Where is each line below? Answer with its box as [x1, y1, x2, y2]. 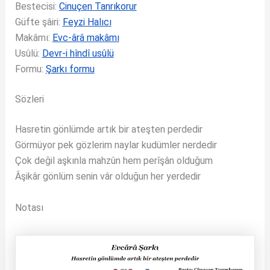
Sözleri [14, 93, 44, 105]
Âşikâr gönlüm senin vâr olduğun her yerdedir [14, 171, 201, 182]
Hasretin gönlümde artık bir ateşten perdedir [14, 124, 202, 135]
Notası [14, 201, 43, 213]
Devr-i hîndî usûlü [42, 48, 114, 59]
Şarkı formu [45, 63, 95, 75]
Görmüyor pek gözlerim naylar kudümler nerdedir [14, 139, 217, 151]
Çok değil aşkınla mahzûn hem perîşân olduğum [14, 155, 213, 166]
